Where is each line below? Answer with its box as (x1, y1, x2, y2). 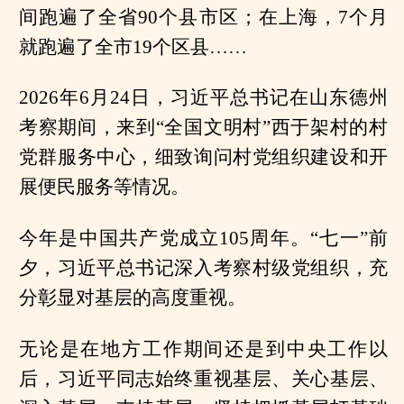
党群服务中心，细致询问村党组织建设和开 (18, 146, 389, 169)
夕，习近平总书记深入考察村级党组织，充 (18, 257, 389, 280)
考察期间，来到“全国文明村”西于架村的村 (18, 116, 389, 139)
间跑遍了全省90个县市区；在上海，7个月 (18, 5, 389, 28)
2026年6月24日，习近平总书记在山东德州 (18, 87, 389, 109)
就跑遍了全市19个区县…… (18, 35, 247, 58)
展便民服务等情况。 (18, 176, 189, 198)
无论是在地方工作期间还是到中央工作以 (18, 338, 389, 361)
